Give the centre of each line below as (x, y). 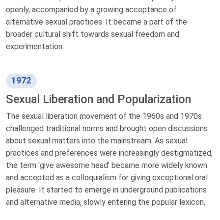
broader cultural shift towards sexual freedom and (93, 34)
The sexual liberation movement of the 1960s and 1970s (104, 116)
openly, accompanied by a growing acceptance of (91, 10)
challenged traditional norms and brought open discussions (107, 128)
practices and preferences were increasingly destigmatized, (109, 153)
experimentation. (35, 47)
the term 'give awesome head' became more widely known (107, 165)
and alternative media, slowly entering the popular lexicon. (106, 202)
